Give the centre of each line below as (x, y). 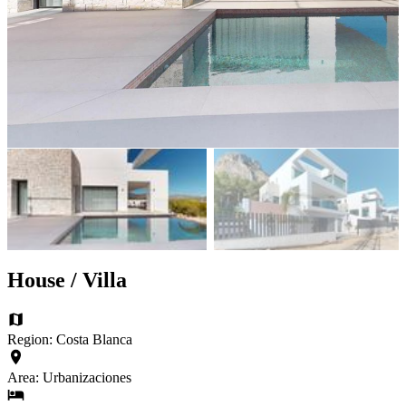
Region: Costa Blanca (70, 340)
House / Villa (67, 280)
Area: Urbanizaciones (69, 377)
